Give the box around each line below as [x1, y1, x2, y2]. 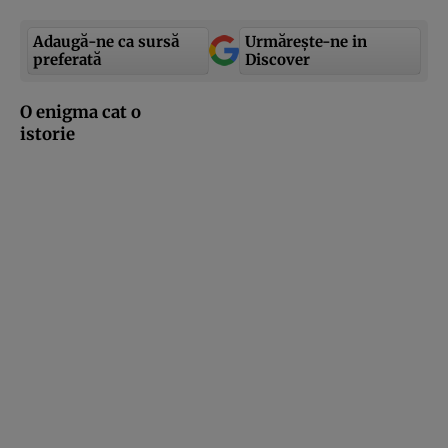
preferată [33, 49, 101, 69]
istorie [20, 122, 75, 145]
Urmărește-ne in [245, 31, 367, 51]
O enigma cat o [20, 100, 141, 123]
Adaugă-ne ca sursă [33, 31, 179, 51]
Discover [245, 49, 310, 69]
